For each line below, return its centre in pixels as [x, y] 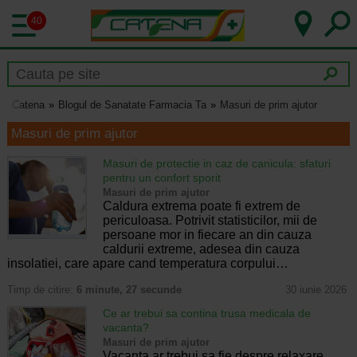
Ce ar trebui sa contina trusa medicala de [206, 313]
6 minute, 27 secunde [129, 289]
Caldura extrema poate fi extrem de [201, 206]
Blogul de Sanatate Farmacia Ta [132, 105]
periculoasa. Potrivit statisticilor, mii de [210, 220]
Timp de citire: [41, 289]
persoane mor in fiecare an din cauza [207, 234]
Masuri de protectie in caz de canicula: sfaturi [216, 163]
